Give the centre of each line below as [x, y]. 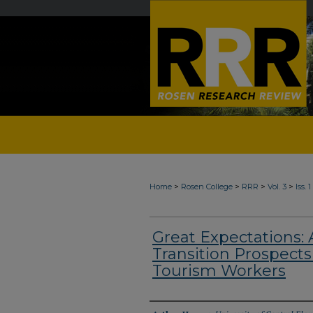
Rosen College [207, 187]
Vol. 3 [277, 187]
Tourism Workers [219, 271]
